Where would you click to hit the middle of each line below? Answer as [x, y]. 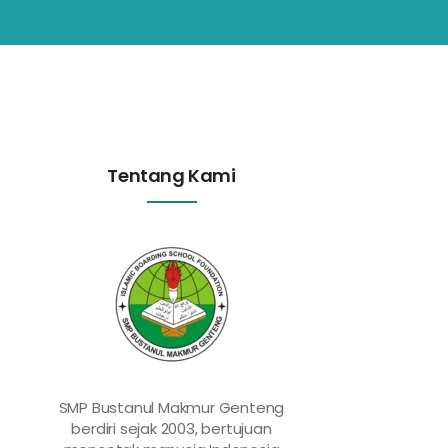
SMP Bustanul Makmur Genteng [171, 407]
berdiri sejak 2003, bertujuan [171, 428]
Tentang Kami [171, 175]
